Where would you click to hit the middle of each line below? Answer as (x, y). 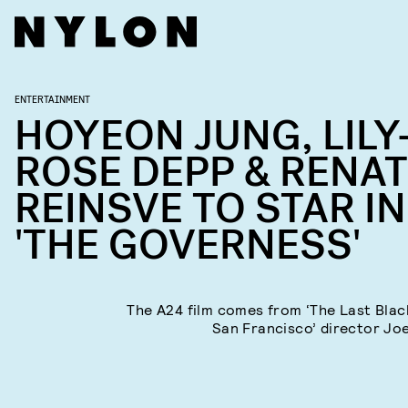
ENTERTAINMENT (52, 98)
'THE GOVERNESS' (188, 245)
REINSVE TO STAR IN (210, 209)
